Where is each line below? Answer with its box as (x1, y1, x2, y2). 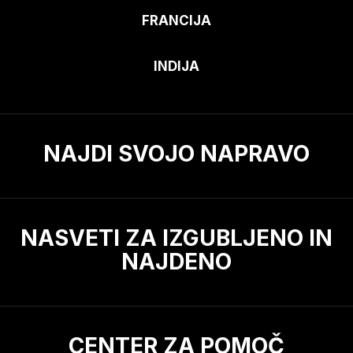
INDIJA (154, 58, 199, 74)
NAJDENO (121, 247, 232, 275)
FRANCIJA (142, 12, 211, 28)
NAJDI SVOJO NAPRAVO (43, 139, 310, 167)
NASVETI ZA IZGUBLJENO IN (20, 224, 333, 251)
